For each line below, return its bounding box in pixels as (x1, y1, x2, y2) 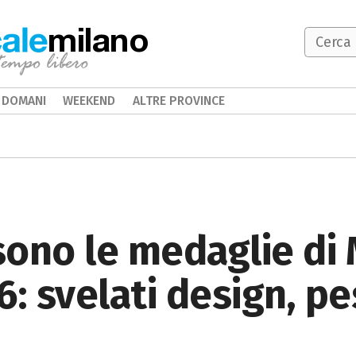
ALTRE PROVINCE (132, 93, 225, 108)
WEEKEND (63, 93, 116, 108)
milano (48, 19, 149, 59)
